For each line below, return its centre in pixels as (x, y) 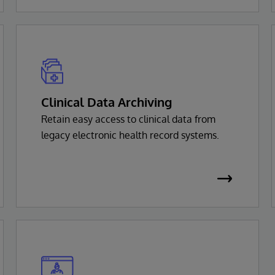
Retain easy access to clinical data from (128, 119)
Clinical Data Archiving (107, 102)
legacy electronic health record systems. (130, 135)
